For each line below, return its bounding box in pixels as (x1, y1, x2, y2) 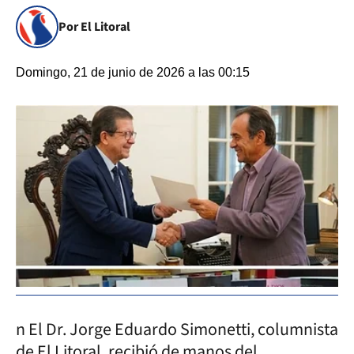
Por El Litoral (58, 18, 130, 36)
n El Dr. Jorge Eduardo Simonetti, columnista (16, 316, 338, 342)
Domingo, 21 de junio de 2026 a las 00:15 (16, 66, 250, 79)
